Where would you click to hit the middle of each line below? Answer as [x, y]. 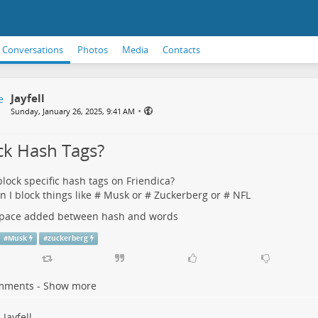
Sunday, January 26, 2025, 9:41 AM [72, 111]
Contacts [181, 50]
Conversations [33, 50]
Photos [93, 50]
